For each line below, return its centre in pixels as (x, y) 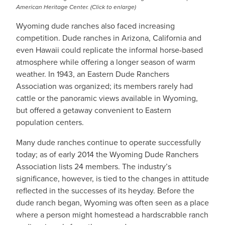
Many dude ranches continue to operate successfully (108, 142)
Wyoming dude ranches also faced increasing (95, 26)
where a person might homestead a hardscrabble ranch (112, 215)
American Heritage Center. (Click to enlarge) (76, 7)
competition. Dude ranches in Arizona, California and (109, 38)
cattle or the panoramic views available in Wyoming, (107, 98)
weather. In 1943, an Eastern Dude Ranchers (93, 74)
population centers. (50, 122)
